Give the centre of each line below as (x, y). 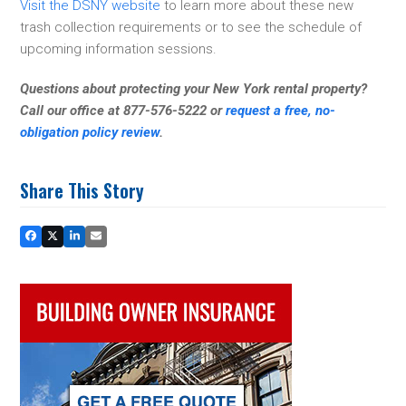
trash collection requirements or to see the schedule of (191, 27)
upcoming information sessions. (119, 48)
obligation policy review (90, 132)
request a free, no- (281, 110)
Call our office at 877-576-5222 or (123, 110)
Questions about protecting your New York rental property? (194, 88)
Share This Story (82, 190)
